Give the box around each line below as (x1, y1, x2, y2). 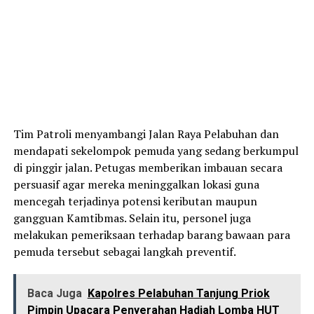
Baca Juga (27, 287, 82, 301)
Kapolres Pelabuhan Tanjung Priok (87, 287, 270, 301)
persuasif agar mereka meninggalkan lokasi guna (13, 177, 259, 193)
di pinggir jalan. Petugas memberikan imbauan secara (13, 160, 282, 176)
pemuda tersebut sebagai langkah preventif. (13, 244, 236, 260)
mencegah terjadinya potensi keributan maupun (13, 193, 257, 210)
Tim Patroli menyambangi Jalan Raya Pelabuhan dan (13, 126, 279, 142)
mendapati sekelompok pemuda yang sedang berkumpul (13, 143, 299, 159)
